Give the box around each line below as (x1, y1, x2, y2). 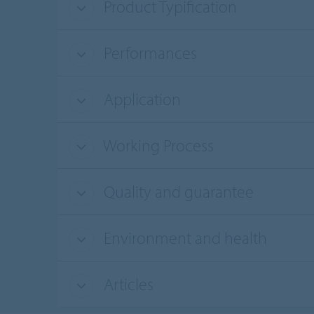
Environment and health (100, 227, 267, 249)
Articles (100, 273, 153, 295)
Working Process (100, 135, 214, 156)
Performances (100, 42, 197, 64)
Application (100, 88, 181, 110)
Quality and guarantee (100, 181, 254, 203)
